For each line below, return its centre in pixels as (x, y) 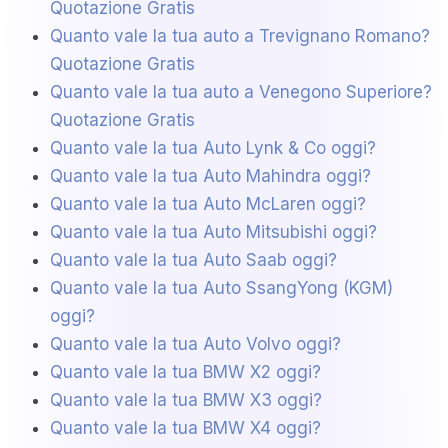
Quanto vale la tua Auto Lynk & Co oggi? (213, 148)
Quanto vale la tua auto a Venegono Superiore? (241, 92)
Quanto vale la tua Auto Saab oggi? (193, 260)
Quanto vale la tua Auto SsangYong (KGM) (221, 288)
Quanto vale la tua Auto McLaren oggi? (208, 204)
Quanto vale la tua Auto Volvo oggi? (195, 344)
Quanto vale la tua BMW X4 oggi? (185, 428)
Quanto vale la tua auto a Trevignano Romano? (240, 36)
